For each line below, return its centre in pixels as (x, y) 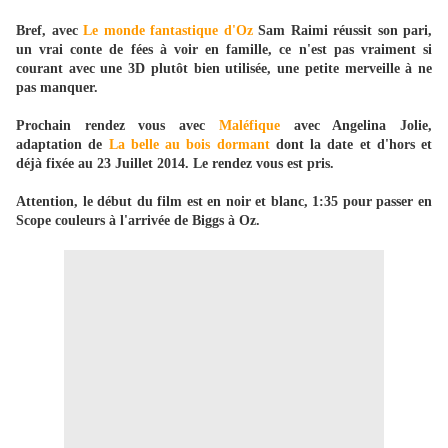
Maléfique (249, 126)
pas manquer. (57, 88)
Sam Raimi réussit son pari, (342, 31)
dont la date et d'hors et (350, 145)
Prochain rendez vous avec (117, 126)
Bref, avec (49, 31)
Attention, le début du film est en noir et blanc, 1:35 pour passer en (224, 202)
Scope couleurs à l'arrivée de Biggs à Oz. (138, 221)
